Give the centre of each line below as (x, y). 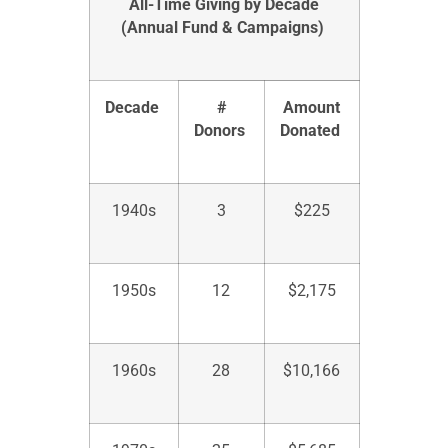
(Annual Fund (171, 28)
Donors (219, 131)
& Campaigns (269, 28)
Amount (311, 108)
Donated (309, 131)
